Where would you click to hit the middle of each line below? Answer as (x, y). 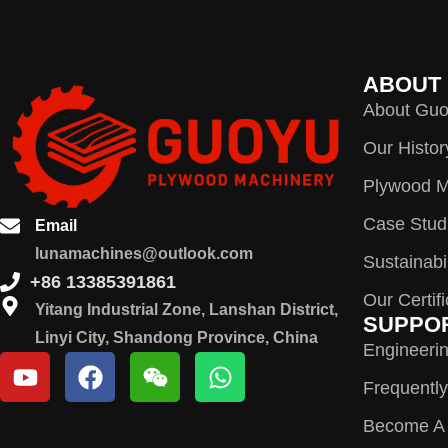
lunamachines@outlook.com (144, 254)
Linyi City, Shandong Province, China (176, 338)
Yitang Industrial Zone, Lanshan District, (186, 310)
